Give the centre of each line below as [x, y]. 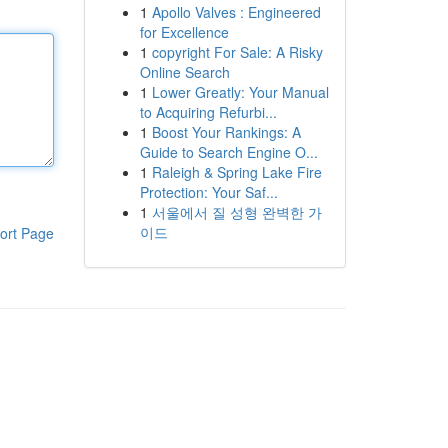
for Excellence [184, 32]
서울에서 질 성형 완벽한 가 [236, 212]
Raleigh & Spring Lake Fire [236, 172]
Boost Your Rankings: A [226, 132]
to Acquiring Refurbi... [208, 112]
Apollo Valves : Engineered [236, 12]
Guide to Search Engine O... [228, 152]
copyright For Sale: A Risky [237, 52]
